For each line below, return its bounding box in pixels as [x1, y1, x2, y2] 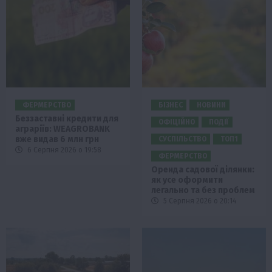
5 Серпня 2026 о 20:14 [161, 196, 236, 205]
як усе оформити [151, 174, 223, 185]
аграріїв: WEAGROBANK [15, 123, 110, 134]
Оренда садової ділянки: [151, 164, 254, 175]
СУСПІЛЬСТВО [158, 134, 206, 143]
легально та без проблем [151, 185, 255, 195]
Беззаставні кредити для [15, 113, 118, 124]
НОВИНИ [197, 100, 226, 109]
